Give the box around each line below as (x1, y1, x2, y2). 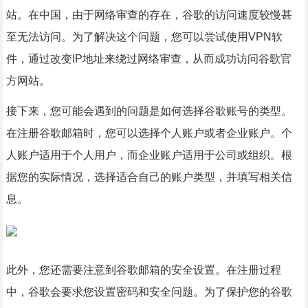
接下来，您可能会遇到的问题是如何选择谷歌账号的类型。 (5, 105, 292, 117)
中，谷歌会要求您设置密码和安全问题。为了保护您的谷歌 (5, 286, 292, 298)
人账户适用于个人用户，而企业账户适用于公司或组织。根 (5, 149, 292, 161)
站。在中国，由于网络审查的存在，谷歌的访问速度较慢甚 (5, 9, 292, 21)
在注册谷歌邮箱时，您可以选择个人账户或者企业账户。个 (5, 127, 292, 139)
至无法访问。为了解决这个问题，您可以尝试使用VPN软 (5, 31, 283, 43)
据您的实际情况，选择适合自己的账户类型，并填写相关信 (5, 171, 292, 183)
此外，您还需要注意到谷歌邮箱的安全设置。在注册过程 (5, 264, 281, 276)
